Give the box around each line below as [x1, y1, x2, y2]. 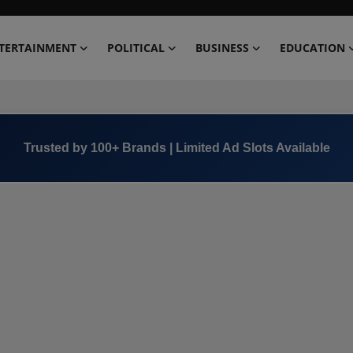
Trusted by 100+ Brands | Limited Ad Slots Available [23, 141, 330, 154]
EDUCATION [280, 40, 345, 55]
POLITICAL [107, 40, 165, 55]
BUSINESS [195, 40, 249, 55]
